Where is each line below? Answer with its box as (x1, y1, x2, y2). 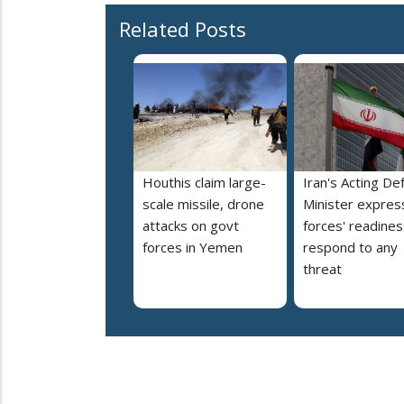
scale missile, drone (142, 195, 264, 214)
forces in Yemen (142, 238, 243, 257)
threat (303, 260, 342, 279)
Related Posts (119, 15, 246, 43)
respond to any (303, 238, 398, 257)
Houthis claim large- (142, 173, 266, 192)
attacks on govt (142, 216, 239, 235)
